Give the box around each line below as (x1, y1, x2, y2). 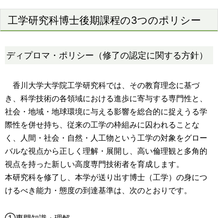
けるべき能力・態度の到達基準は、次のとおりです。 (5, 185, 192, 195)
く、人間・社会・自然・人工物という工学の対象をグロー (5, 133, 207, 143)
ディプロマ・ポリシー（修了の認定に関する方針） (6, 50, 208, 60)
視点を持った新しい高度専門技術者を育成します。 (5, 159, 184, 169)
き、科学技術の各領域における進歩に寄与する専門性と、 (5, 93, 207, 103)
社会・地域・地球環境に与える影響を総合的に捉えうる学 (5, 107, 207, 116)
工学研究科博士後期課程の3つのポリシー (8, 14, 201, 26)
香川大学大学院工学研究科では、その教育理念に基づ (5, 80, 200, 90)
